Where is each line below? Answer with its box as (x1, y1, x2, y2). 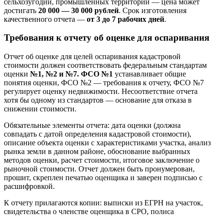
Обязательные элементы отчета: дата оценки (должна (4, 121, 181, 129)
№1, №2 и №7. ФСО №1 (30, 70, 113, 78)
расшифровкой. (4, 182, 55, 190)
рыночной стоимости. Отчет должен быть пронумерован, (4, 165, 195, 173)
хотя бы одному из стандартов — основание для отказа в (4, 96, 192, 104)
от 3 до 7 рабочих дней (87, 15, 164, 23)
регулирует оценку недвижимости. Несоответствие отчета (4, 87, 198, 95)
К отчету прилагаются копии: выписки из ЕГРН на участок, (4, 199, 203, 207)
